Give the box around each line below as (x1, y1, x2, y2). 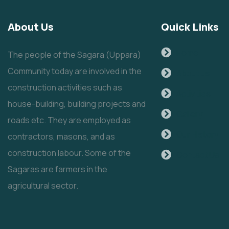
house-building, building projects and (8, 98, 146, 109)
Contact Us (176, 149, 219, 161)
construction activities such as (8, 82, 122, 93)
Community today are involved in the (8, 65, 142, 77)
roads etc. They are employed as (8, 114, 131, 126)
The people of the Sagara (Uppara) (8, 49, 141, 60)
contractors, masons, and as (8, 131, 115, 142)
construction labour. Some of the (8, 147, 131, 158)
